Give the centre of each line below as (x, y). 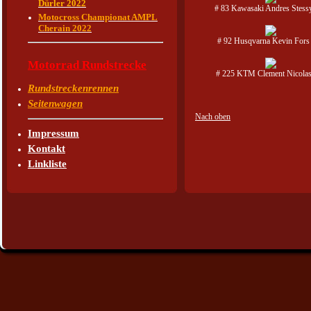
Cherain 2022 (65, 28)
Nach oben (213, 117)
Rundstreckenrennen (73, 88)
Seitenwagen (55, 103)
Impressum (53, 133)
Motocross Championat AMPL (98, 17)
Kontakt (47, 149)
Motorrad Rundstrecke (87, 65)
